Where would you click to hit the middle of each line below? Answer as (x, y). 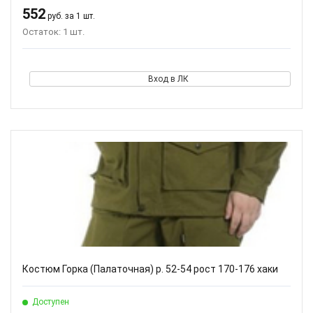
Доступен (51, 302)
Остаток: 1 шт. (53, 32)
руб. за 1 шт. (70, 16)
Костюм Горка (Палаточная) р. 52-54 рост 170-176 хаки (150, 269)
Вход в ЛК (168, 79)
